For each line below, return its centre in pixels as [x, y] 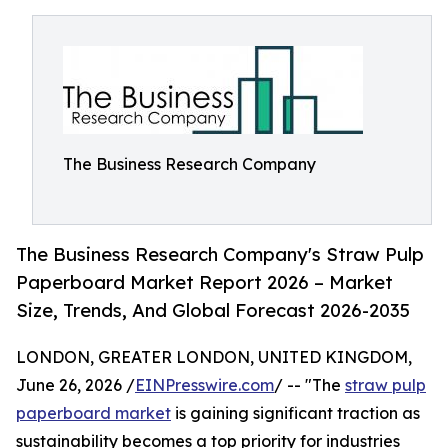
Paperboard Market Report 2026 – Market [204, 282]
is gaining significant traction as [295, 413]
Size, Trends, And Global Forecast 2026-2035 [213, 310]
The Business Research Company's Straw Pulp [220, 254]
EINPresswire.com [204, 385]
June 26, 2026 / [75, 385]
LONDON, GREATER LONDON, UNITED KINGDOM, [214, 357]
